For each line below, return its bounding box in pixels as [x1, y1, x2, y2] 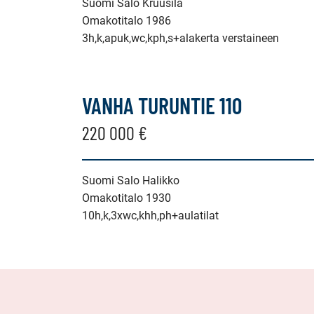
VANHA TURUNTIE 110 [82, 92, 242, 118]
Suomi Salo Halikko [82, 174, 179, 187]
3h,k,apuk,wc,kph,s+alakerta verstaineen [82, 32, 279, 45]
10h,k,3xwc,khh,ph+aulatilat [82, 209, 219, 222]
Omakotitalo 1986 [82, 14, 171, 27]
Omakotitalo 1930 [82, 191, 171, 205]
